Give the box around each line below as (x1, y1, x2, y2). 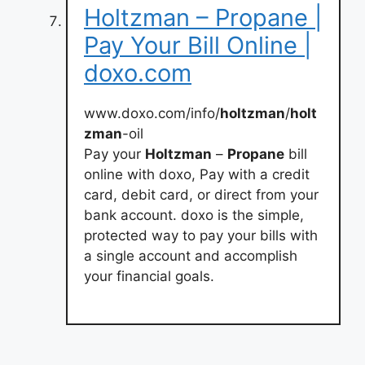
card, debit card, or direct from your (84, 186, 319, 203)
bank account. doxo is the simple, (84, 206, 304, 223)
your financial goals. (84, 267, 214, 284)
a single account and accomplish (84, 247, 297, 264)
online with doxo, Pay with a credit (84, 165, 310, 182)
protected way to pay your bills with (84, 226, 318, 244)
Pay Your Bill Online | (84, 30, 311, 59)
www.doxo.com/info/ (84, 104, 220, 121)
